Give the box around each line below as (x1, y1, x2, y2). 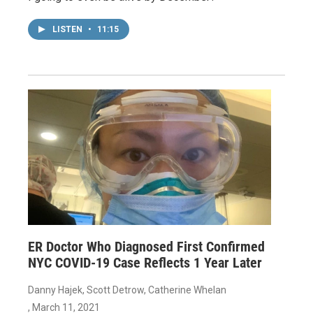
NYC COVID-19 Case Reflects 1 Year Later (28, 254, 262, 272)
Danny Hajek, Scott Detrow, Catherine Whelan (28, 284, 226, 296)
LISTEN (52, 24, 85, 35)
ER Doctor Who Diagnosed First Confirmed (28, 238, 265, 256)
